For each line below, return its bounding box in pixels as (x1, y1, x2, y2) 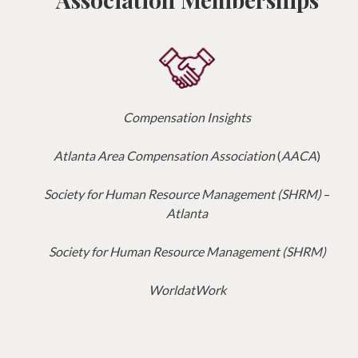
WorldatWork (148, 281, 226, 297)
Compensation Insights (123, 109, 251, 125)
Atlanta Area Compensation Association (54, 147, 275, 163)
